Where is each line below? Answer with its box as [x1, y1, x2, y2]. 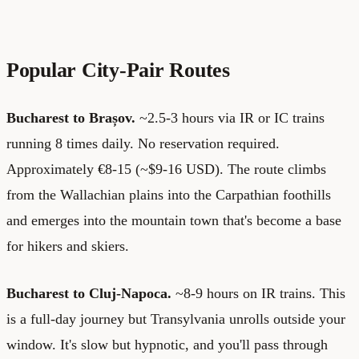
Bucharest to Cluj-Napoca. [6, 284, 171, 301]
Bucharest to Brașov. [6, 109, 135, 126]
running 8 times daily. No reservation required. [6, 135, 280, 151]
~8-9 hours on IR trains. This [171, 284, 345, 301]
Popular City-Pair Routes [6, 58, 230, 82]
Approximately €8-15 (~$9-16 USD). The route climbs [6, 160, 326, 177]
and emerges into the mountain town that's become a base [6, 212, 341, 228]
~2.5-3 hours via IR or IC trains [135, 109, 325, 126]
